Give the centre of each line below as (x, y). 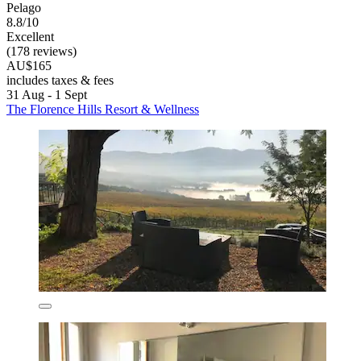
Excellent (30, 36)
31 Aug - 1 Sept (47, 94)
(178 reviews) (41, 51)
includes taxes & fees (60, 80)
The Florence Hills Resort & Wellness (103, 109)
